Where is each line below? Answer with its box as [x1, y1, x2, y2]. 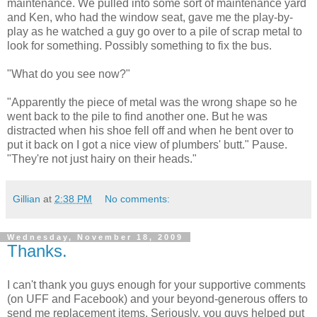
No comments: [105, 193, 171, 205]
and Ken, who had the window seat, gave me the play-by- [7, 11, 293, 24]
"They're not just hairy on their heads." [7, 153, 197, 166]
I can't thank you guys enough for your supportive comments [7, 278, 306, 291]
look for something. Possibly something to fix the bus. [7, 40, 272, 52]
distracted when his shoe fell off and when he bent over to [7, 125, 294, 137]
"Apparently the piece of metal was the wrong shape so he [7, 96, 297, 109]
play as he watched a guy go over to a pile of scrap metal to [7, 25, 302, 38]
